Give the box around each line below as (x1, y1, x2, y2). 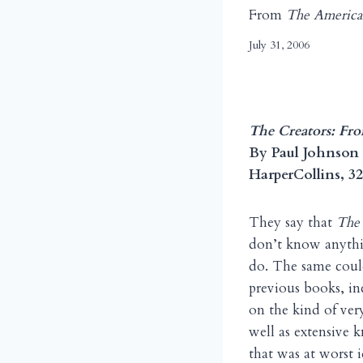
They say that (249, 213, 336, 233)
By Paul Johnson (249, 143, 359, 163)
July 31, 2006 (249, 38, 310, 53)
